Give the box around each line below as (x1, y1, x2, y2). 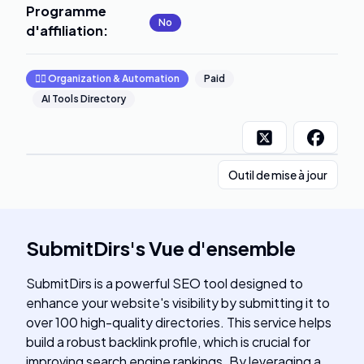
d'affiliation (26, 22, 103, 39)
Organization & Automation (48, 72, 180, 84)
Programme (26, 2, 106, 19)
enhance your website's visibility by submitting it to (26, 294, 330, 311)
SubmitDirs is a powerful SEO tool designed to (26, 275, 303, 292)
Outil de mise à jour (228, 167, 327, 182)
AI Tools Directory (41, 93, 126, 105)
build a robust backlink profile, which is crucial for (26, 333, 310, 350)
